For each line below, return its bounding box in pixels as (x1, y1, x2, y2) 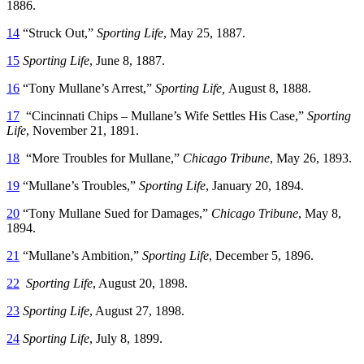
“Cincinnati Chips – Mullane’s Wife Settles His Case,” (19, 108, 307, 123)
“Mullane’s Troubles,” (19, 178, 139, 193)
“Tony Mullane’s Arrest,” (19, 80, 155, 95)
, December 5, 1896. (209, 248, 314, 262)
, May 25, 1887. (163, 25, 245, 40)
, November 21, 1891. (26, 123, 139, 137)
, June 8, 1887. (89, 53, 165, 67)
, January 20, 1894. (206, 178, 304, 193)
